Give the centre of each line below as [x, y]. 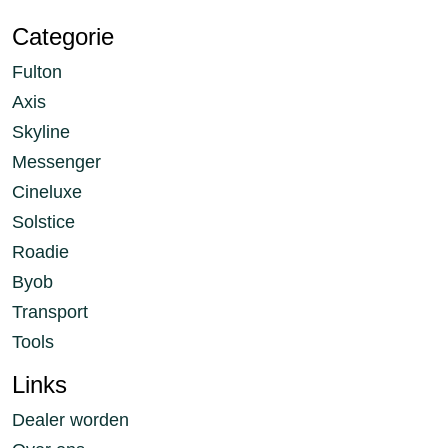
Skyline [41, 132]
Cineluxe [47, 192]
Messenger [56, 162]
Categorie [63, 37]
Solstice [43, 222]
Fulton [37, 72]
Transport [50, 312]
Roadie [40, 252]
